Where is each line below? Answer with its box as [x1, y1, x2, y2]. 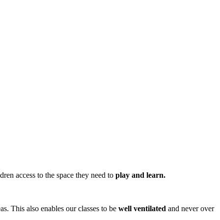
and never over [166, 204, 214, 213]
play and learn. [115, 170, 167, 179]
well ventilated [118, 204, 166, 213]
